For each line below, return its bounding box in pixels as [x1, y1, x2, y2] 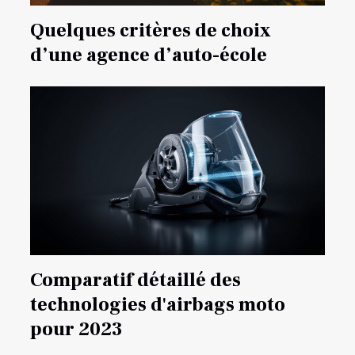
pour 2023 [30, 316, 123, 342]
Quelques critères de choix [30, 18, 271, 44]
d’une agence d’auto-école [30, 43, 267, 68]
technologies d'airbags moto [30, 292, 285, 317]
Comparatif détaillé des [30, 267, 241, 292]
